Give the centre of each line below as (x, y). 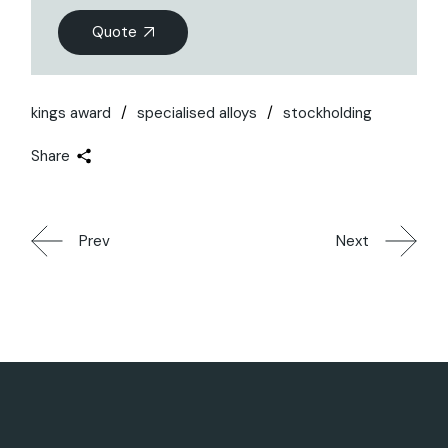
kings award (71, 113)
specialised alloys (197, 113)
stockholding (328, 113)
